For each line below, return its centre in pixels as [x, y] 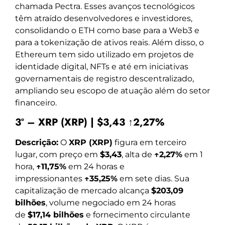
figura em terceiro [149, 142]
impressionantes [50, 178]
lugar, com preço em [58, 154]
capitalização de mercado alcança [83, 190]
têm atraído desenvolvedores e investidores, [104, 19]
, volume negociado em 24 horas [111, 202]
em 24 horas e [95, 166]
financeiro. [36, 103]
